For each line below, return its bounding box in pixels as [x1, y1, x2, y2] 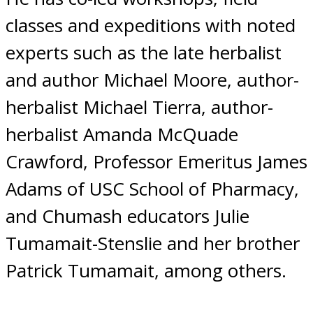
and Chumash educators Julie [6, 203, 249, 229]
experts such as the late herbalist [6, 40, 282, 66]
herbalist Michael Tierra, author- [6, 94, 273, 120]
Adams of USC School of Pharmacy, [6, 176, 299, 202]
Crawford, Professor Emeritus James [6, 149, 307, 175]
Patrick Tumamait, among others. [6, 258, 286, 284]
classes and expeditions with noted [6, 13, 296, 38]
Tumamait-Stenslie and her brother [6, 231, 300, 256]
